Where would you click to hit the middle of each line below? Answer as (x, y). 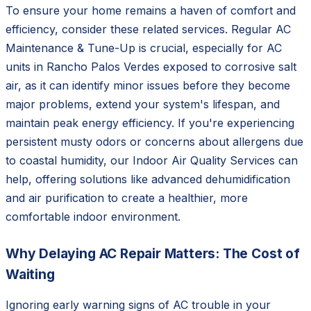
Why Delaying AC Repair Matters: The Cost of (153, 253)
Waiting (30, 274)
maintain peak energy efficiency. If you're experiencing (150, 123)
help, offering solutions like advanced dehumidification (148, 179)
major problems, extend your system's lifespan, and (143, 104)
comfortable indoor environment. (93, 216)
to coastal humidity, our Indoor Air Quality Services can (152, 160)
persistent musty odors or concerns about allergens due (154, 141)
